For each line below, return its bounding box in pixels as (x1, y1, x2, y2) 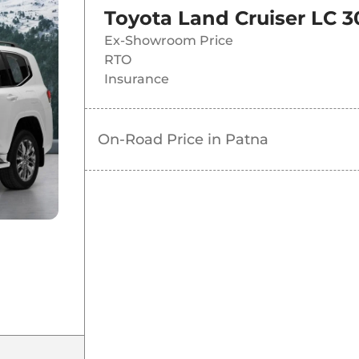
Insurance (103, 71, 169, 87)
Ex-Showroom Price (103, 33, 233, 49)
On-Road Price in (97, 131, 225, 149)
